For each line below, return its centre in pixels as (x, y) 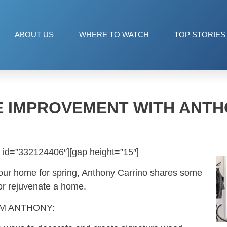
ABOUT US (34, 35)
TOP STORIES (200, 35)
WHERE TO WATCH (114, 35)
